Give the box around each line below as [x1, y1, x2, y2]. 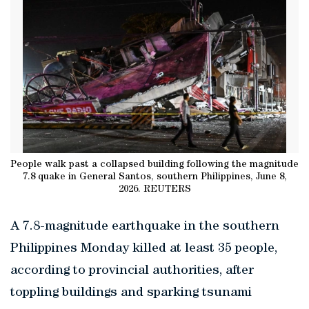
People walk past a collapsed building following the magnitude [10, 159, 299, 170]
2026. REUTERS [118, 184, 191, 195]
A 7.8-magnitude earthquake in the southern [10, 220, 279, 234]
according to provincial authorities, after [10, 264, 254, 278]
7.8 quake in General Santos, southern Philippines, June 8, [22, 172, 287, 182]
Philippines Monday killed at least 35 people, [10, 242, 277, 256]
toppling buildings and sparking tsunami [10, 286, 252, 300]
